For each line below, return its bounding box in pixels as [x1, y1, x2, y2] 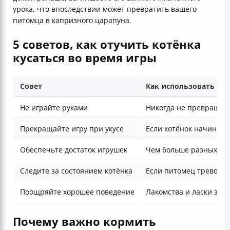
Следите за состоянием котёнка [20, 166, 132, 176]
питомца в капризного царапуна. [13, 15, 131, 26]
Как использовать [146, 81, 215, 91]
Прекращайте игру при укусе [20, 124, 124, 134]
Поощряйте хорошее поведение [20, 187, 135, 197]
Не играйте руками [20, 103, 88, 113]
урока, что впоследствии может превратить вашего [13, 4, 197, 14]
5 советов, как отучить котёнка [13, 36, 201, 52]
